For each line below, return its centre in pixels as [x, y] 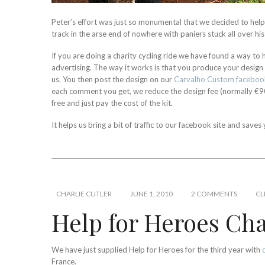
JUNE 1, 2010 [151, 193]
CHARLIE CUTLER [84, 193]
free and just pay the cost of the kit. [112, 103]
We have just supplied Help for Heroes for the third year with [157, 249]
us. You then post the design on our [113, 79]
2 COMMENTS [214, 193]
